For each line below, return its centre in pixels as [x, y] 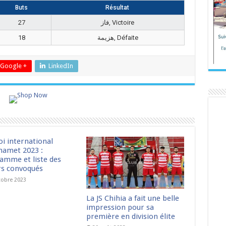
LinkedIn [61, 66]
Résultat [117, 8]
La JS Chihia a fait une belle [133, 199]
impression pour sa [120, 208]
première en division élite [131, 217]
